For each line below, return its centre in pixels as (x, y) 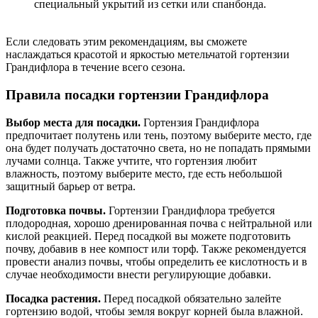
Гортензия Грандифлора (200, 122)
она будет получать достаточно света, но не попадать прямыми (158, 148)
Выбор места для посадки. (73, 122)
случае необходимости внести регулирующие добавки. (138, 274)
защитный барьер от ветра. (71, 186)
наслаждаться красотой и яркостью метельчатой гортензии (148, 55)
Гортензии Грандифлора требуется (190, 210)
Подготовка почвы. (56, 210)
